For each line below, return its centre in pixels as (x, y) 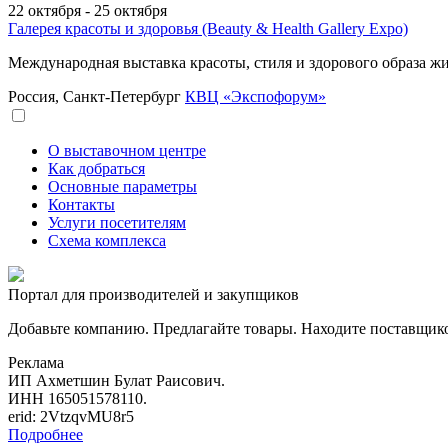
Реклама (36, 362)
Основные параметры (122, 186)
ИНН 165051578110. (77, 398)
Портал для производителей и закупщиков (153, 294)
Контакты (81, 204)
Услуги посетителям (117, 222)
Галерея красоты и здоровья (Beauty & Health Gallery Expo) (208, 28)
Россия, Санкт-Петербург (96, 96)
